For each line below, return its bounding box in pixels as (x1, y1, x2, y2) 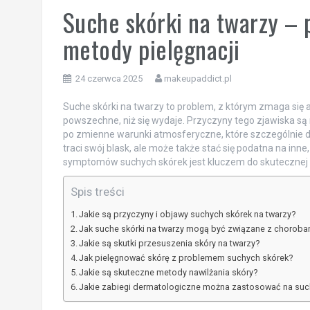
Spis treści (70, 184, 125, 199)
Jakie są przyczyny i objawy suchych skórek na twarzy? (79, 208, 296, 219)
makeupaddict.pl (163, 73, 232, 84)
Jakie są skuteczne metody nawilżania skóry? (79, 266, 258, 277)
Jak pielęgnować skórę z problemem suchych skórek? (79, 252, 293, 263)
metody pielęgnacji (62, 30, 240, 67)
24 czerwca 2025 (75, 73, 143, 84)
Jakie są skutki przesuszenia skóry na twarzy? (79, 237, 260, 248)
